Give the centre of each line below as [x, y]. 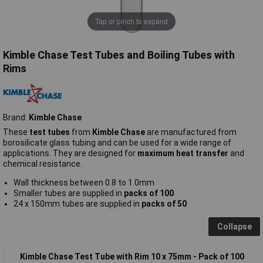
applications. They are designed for [70, 153]
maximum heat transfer [184, 153]
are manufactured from [192, 132]
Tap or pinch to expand [131, 21]
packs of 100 [149, 193]
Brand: [16, 117]
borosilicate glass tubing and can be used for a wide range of [117, 142]
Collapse [234, 226]
